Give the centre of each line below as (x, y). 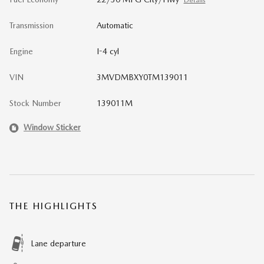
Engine (21, 51)
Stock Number (35, 103)
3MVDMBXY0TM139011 (142, 77)
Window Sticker (52, 127)
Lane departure (58, 243)
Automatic (115, 25)
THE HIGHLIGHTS (54, 206)
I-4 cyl (108, 51)
